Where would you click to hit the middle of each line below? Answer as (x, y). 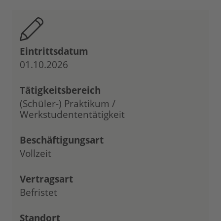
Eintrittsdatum (54, 51)
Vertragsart (46, 179)
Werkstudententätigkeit (72, 114)
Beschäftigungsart (62, 140)
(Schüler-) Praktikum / (68, 104)
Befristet (38, 192)
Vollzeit (36, 153)
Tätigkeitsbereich (60, 90)
